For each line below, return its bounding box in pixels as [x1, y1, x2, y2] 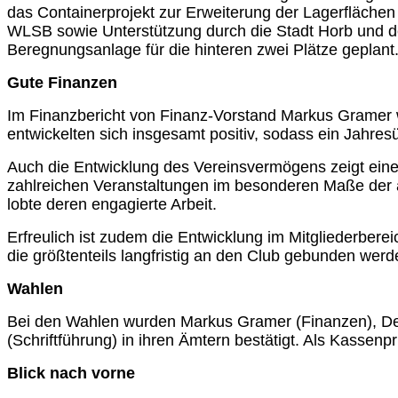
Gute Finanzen [7, 73, 117, 92]
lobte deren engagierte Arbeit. [7, 195, 217, 213]
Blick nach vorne [7, 363, 135, 382]
